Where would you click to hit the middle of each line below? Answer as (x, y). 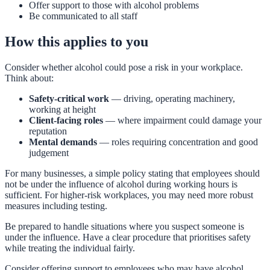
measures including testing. (56, 206)
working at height (62, 110)
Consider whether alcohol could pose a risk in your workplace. (124, 67)
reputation (48, 131)
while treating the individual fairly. (70, 248)
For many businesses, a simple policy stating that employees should (132, 174)
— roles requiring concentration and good (177, 142)
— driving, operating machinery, (172, 99)
